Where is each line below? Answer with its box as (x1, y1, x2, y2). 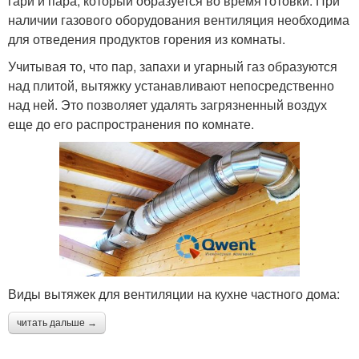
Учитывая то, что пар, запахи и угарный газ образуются (8, 56, 337, 75)
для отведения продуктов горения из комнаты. (8, 29, 285, 48)
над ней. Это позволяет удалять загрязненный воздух (8, 95, 327, 114)
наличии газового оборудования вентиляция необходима (8, 10, 349, 29)
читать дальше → (17, 317, 97, 329)
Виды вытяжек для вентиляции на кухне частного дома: (8, 284, 340, 304)
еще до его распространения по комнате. (8, 114, 254, 133)
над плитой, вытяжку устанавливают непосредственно (8, 75, 334, 95)
